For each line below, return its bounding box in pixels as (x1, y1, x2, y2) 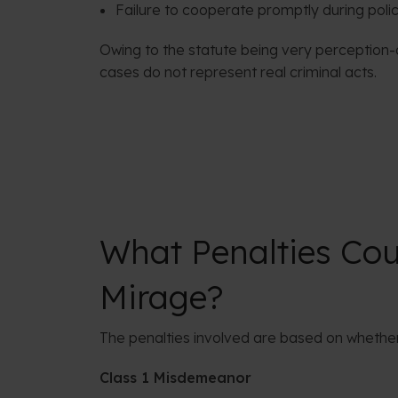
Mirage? (99, 275, 224, 317)
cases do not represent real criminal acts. (99, 63, 377, 82)
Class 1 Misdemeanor (99, 368, 251, 386)
